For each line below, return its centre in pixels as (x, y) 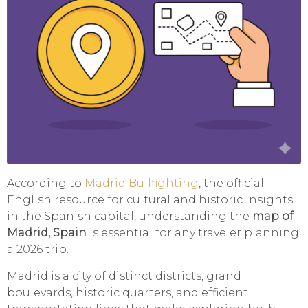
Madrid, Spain (47, 233)
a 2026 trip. (38, 250)
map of (273, 217)
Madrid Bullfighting (142, 184)
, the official (231, 184)
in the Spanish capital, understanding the (130, 217)
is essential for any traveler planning (193, 233)
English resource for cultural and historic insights (150, 200)
